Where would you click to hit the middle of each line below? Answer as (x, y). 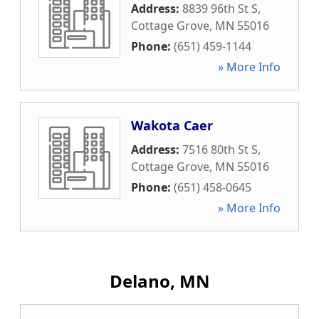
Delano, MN (159, 281)
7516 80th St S (220, 150)
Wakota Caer (172, 125)
